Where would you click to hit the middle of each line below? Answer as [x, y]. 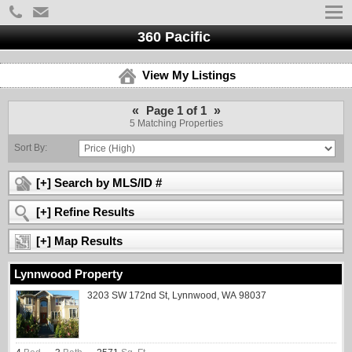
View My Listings [189, 75]
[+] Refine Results [85, 212]
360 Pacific [176, 37]
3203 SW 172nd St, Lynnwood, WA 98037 [177, 295]
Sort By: [31, 148]
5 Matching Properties [176, 123]
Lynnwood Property [68, 274]
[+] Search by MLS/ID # [99, 183]
